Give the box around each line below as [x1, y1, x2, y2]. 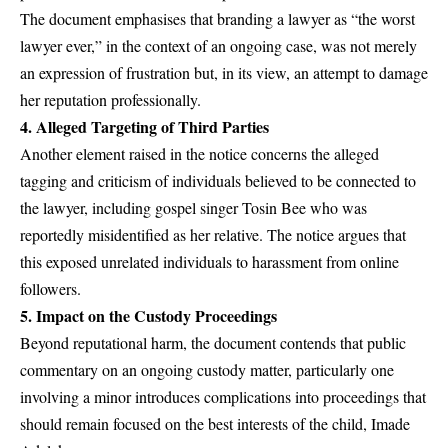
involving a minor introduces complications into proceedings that [20, 386, 426, 408]
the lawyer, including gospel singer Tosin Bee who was [20, 197, 367, 219]
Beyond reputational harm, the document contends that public [20, 332, 406, 354]
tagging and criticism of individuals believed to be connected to [20, 170, 416, 192]
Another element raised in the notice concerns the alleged [20, 143, 379, 165]
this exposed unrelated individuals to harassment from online [20, 251, 399, 273]
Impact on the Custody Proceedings [32, 304, 277, 328]
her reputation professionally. [20, 89, 201, 111]
